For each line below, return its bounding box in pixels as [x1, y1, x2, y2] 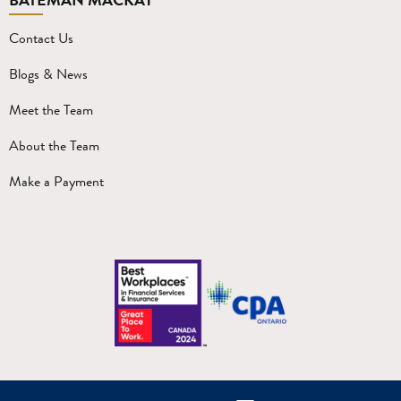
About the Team [9, 134, 99, 156]
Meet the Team [9, 98, 93, 120]
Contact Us [9, 27, 73, 48]
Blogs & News [9, 63, 88, 84]
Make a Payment [9, 170, 104, 192]
